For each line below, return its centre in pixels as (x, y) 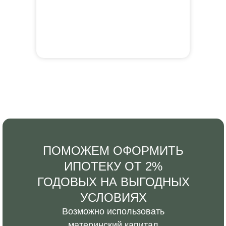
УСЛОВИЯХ (113, 197)
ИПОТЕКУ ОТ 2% (113, 166)
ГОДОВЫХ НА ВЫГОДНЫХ (113, 182)
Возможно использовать (113, 211)
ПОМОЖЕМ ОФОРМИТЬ (113, 151)
